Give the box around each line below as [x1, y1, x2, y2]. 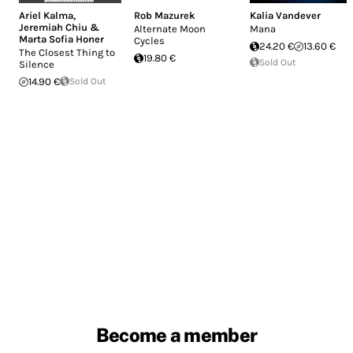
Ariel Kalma [19, 9, 73, 22]
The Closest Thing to [19, 46, 115, 59]
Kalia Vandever [249, 9, 321, 22]
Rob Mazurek [134, 9, 196, 22]
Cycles [134, 35, 165, 47]
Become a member [95, 324, 258, 347]
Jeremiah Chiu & [19, 21, 99, 34]
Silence [19, 58, 54, 71]
